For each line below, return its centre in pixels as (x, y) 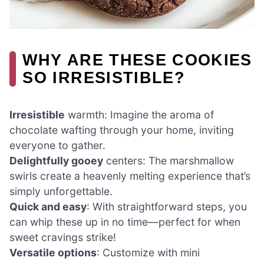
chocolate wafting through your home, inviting (122, 130)
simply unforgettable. (61, 192)
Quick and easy (48, 207)
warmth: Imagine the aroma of (139, 115)
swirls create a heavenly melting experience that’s (130, 176)
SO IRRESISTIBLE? (104, 78)
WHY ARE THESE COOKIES (137, 60)
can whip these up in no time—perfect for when (125, 222)
